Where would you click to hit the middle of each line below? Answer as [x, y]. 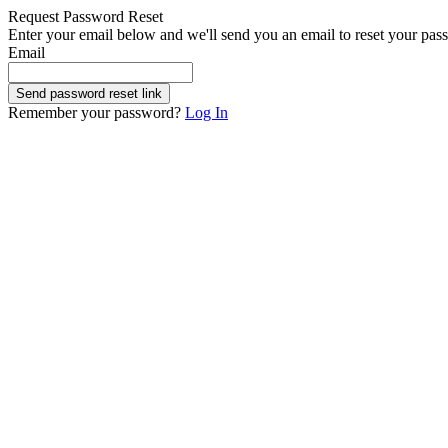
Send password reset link [89, 93]
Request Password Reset [85, 16]
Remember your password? [96, 112]
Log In [206, 112]
